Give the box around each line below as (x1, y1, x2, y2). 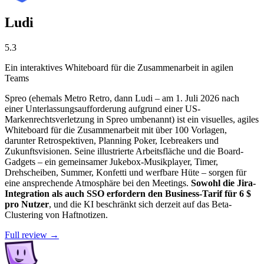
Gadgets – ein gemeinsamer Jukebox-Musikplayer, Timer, (5, 156, 218, 167)
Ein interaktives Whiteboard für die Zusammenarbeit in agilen (5, 62, 233, 72)
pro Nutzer (5, 199, 49, 209)
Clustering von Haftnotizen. (5, 209, 108, 220)
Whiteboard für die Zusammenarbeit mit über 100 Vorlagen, (5, 124, 227, 135)
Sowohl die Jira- (191, 177, 256, 188)
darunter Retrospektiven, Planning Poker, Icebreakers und (5, 135, 219, 146)
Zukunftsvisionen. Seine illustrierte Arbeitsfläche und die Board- (5, 146, 243, 156)
